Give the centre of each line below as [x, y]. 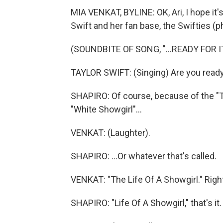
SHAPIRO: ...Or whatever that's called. [144, 156]
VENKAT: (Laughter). [111, 133]
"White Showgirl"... [106, 109]
